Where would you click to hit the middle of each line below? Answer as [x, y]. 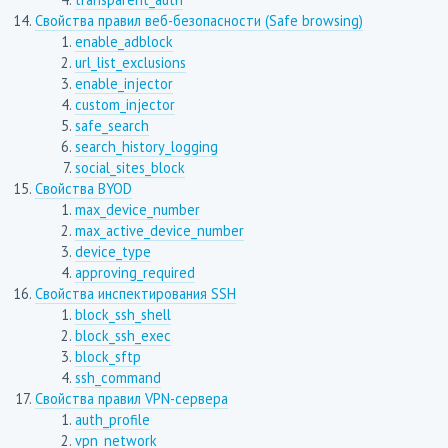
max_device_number [137, 210]
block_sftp [107, 357]
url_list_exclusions [130, 63]
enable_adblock [123, 42]
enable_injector [123, 84]
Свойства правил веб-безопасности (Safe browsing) [198, 21]
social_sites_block [129, 168]
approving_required [134, 273]
